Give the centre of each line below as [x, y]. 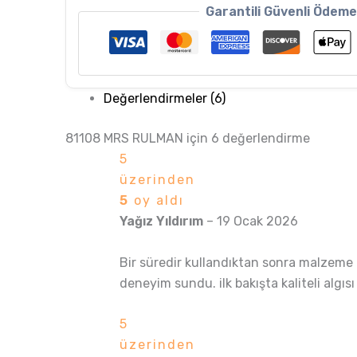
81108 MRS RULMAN [124, 138]
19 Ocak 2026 [257, 221]
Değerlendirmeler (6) [165, 98]
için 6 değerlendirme [247, 138]
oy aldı [157, 200]
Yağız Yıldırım [163, 221]
